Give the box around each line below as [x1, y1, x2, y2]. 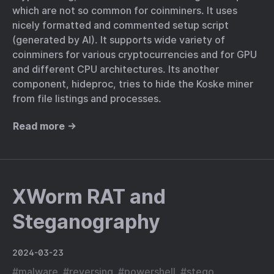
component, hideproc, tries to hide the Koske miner [12, 78, 253, 90]
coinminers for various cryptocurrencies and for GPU [12, 49, 257, 61]
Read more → [13, 120, 76, 132]
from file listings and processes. [12, 93, 161, 105]
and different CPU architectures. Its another [12, 64, 219, 75]
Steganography [12, 210, 160, 234]
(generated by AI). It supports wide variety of [12, 34, 225, 46]
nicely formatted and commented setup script [12, 20, 229, 31]
